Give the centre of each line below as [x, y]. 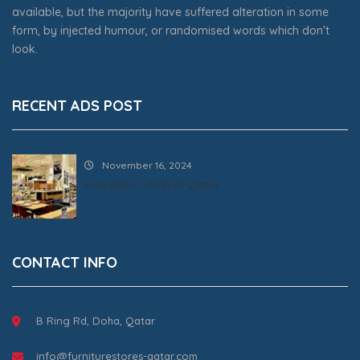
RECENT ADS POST [77, 106]
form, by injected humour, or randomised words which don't [171, 31]
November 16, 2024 [147, 165]
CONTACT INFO [65, 262]
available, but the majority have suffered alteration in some [170, 12]
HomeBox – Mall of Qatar [152, 185]
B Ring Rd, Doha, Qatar [96, 321]
